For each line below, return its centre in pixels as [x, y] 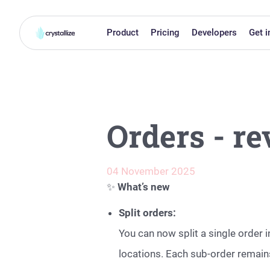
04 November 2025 [151, 171]
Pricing [165, 32]
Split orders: [148, 212]
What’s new [143, 187]
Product [122, 32]
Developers [214, 32]
